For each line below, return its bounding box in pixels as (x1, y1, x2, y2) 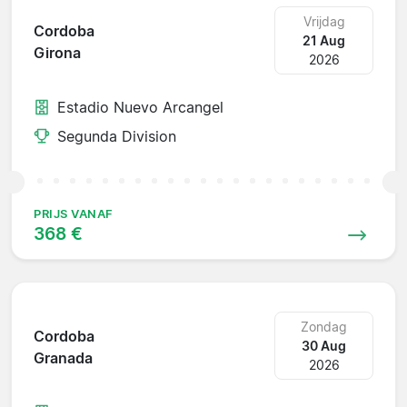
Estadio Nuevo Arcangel (57, 97, 223, 116)
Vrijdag (303, 13, 345, 29)
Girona (34, 44, 81, 63)
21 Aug (303, 32, 346, 48)
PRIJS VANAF (34, 206, 114, 221)
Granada (34, 349, 93, 368)
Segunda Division (57, 126, 176, 145)
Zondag (301, 318, 348, 334)
